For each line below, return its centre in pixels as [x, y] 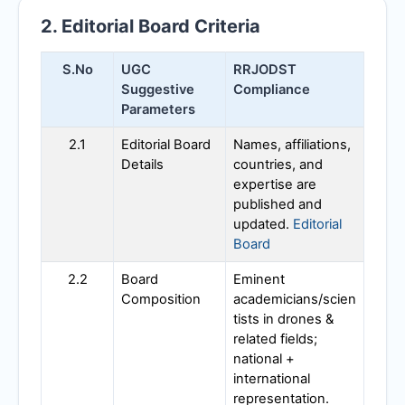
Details [142, 164]
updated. [263, 224]
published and [278, 204]
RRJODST [265, 69]
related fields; [275, 339]
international [272, 378]
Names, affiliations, [292, 144]
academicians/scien [295, 299]
